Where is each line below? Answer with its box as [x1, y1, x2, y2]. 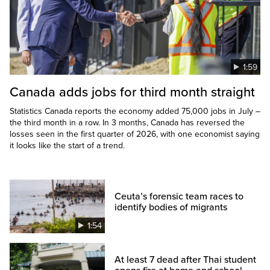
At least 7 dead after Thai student [115, 254, 257, 266]
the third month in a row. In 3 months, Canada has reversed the [10, 118, 245, 128]
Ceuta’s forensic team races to [115, 190, 244, 203]
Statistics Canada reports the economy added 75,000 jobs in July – [10, 106, 260, 117]
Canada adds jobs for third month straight [10, 84, 255, 101]
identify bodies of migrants [115, 201, 228, 214]
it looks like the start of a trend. [10, 140, 125, 151]
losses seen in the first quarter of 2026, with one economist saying [10, 129, 260, 140]
